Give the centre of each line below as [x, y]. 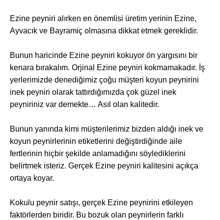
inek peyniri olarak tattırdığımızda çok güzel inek [93, 92]
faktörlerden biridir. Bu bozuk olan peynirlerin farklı [97, 215]
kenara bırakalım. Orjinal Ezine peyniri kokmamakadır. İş [107, 68]
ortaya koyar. [32, 178]
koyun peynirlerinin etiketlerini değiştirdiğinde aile [96, 141]
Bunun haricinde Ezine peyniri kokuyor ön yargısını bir [104, 55]
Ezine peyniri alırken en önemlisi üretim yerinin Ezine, [103, 18]
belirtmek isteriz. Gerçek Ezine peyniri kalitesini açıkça [104, 166]
